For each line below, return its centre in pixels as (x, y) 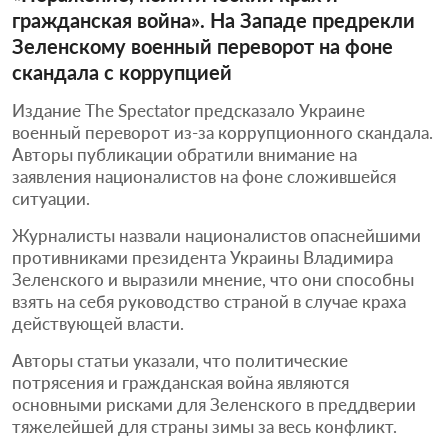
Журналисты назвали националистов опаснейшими (216, 235)
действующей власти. (98, 323)
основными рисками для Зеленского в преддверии (214, 404)
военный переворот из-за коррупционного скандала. (222, 132)
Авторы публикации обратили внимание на (184, 154)
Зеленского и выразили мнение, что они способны (213, 279)
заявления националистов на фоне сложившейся (204, 176)
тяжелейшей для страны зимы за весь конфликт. (204, 426)
